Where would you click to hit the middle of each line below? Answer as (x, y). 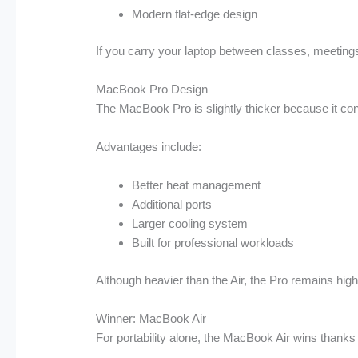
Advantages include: (149, 147)
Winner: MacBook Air (151, 318)
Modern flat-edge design (195, 14)
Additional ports (172, 205)
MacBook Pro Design (152, 89)
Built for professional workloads (213, 243)
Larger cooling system (190, 224)
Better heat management (197, 185)
